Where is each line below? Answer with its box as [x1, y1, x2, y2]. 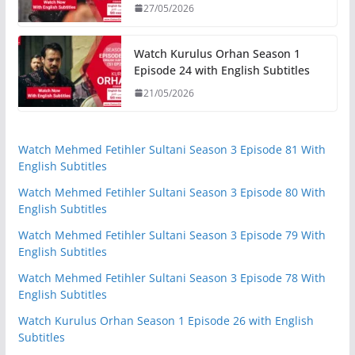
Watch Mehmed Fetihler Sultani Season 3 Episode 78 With [17, 269, 326, 285]
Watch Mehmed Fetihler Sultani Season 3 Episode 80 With [17, 184, 326, 200]
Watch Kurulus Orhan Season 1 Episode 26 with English [17, 312, 314, 328]
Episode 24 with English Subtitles [133, 62, 310, 78]
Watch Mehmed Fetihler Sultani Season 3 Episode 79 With [17, 227, 326, 242]
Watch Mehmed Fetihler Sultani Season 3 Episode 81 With [17, 141, 326, 157]
